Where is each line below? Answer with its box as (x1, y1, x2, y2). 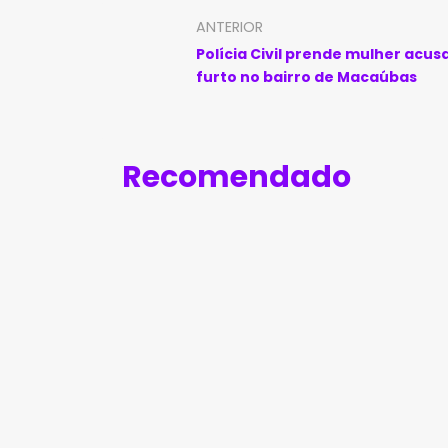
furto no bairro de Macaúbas (196, 67, 417, 87)
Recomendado (122, 156, 351, 198)
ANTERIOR (196, 17, 263, 37)
